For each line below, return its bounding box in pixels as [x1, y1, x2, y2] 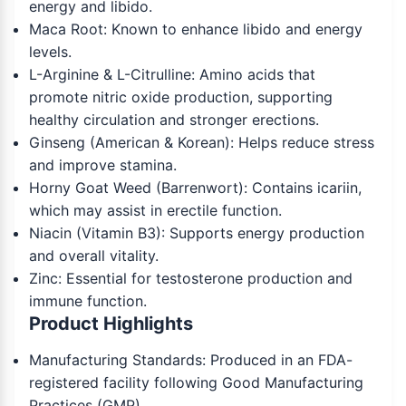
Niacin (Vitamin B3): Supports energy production [29, 224, 364, 243]
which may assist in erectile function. [29, 201, 286, 220]
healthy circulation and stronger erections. [29, 111, 324, 130]
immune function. [29, 292, 147, 311]
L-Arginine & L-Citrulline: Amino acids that [29, 65, 315, 84]
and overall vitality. [29, 246, 159, 266]
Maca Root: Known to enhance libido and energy [29, 20, 362, 39]
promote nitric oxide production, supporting [29, 88, 333, 107]
